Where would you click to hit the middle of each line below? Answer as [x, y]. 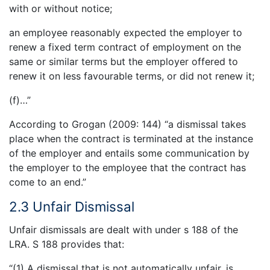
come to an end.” [48, 182]
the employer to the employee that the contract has [127, 167]
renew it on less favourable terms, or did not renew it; [132, 76]
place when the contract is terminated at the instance [131, 138]
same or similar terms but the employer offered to [124, 61]
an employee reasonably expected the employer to [126, 32]
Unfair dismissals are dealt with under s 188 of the [124, 230]
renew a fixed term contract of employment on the [125, 47]
